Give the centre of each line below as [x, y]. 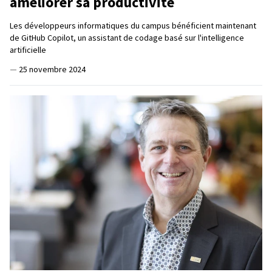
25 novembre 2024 [52, 69]
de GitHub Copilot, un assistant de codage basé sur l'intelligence [127, 37]
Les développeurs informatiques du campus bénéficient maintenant [133, 25]
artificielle [28, 49]
